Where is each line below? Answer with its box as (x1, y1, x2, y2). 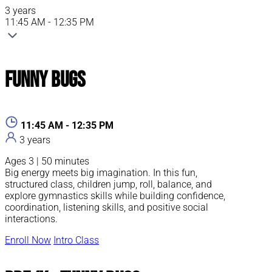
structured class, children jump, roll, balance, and (5, 178, 212, 191)
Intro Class (53, 234, 99, 246)
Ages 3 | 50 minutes (5, 155, 89, 168)
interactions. (5, 213, 58, 225)
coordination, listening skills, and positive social (5, 202, 208, 214)
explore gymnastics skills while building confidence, (5, 190, 225, 202)
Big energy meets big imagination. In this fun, (5, 167, 197, 179)
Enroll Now (5, 234, 51, 246)
